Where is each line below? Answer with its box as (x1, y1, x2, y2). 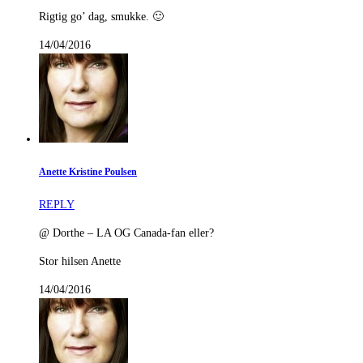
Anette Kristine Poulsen (39, 166, 137, 177)
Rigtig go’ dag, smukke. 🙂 (39, 11, 164, 23)
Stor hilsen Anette (39, 255, 121, 268)
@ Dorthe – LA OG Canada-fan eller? (39, 227, 214, 240)
